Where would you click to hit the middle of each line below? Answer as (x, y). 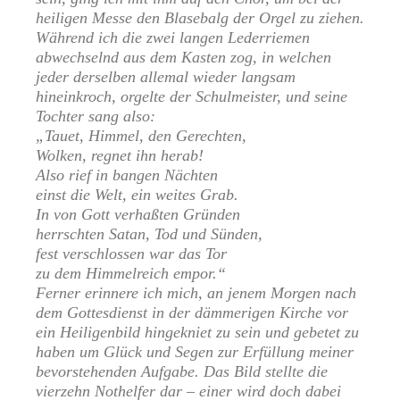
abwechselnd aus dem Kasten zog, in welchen (183, 58)
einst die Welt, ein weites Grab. (137, 195)
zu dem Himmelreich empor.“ (131, 274)
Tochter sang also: (96, 117)
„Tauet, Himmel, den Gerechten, (141, 136)
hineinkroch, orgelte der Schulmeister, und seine (192, 97)
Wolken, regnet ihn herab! (120, 156)
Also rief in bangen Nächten (127, 175)
